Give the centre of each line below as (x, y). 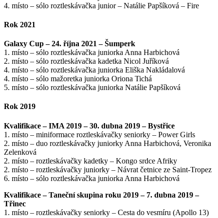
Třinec (15, 203)
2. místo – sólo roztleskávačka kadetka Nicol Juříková (86, 61)
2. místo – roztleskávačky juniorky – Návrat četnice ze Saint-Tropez (108, 169)
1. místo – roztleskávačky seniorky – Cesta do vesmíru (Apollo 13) (106, 212)
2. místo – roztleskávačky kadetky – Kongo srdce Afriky (91, 161)
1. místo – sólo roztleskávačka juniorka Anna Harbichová (92, 53)
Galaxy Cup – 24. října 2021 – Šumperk (70, 44)
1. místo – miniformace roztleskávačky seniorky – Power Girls (100, 134)
